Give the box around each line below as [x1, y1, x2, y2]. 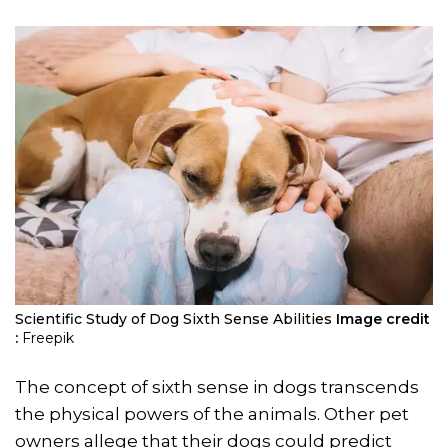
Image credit [336, 310, 430, 329]
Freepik [22, 329, 74, 348]
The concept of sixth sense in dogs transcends [15, 377, 419, 398]
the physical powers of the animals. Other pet [15, 404, 409, 425]
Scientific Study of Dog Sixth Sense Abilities [15, 310, 332, 329]
